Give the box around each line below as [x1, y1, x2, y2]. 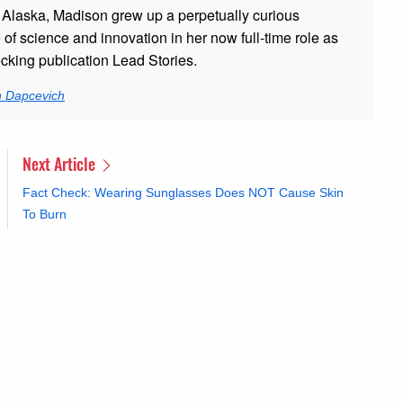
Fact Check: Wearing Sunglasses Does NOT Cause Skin [22, 184, 344, 200]
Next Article [22, 151, 99, 175]
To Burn [22, 206, 67, 221]
